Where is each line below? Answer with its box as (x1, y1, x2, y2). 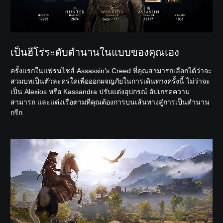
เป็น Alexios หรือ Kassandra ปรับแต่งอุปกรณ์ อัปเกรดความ (10, 88, 190, 96)
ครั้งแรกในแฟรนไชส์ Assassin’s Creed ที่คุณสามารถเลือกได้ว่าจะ (10, 67, 212, 75)
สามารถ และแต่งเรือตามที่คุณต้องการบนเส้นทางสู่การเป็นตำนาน (10, 98, 210, 107)
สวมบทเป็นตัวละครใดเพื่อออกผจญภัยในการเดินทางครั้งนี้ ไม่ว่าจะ (10, 77, 210, 86)
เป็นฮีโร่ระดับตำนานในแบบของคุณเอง (10, 47, 179, 58)
